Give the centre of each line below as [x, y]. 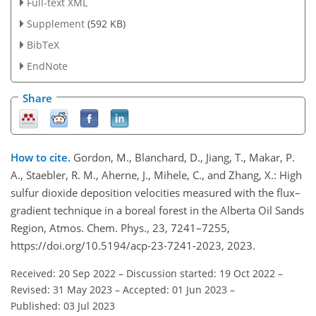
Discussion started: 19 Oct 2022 [201, 273]
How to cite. [42, 157]
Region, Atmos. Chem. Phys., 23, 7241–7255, [120, 227]
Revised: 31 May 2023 [61, 289]
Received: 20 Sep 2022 [63, 273]
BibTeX [43, 44]
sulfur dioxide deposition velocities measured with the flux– [156, 192]
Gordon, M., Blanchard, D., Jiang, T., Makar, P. [184, 157]
